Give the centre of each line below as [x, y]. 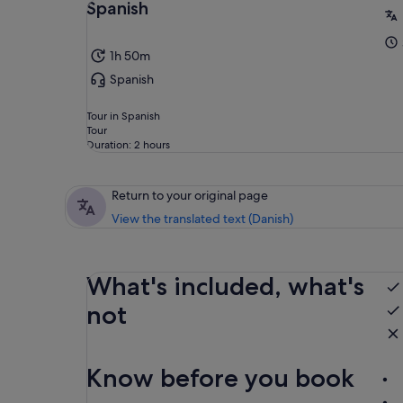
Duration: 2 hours [128, 145]
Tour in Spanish [123, 116]
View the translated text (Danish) [202, 219]
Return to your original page [190, 196]
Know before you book [220, 378]
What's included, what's [225, 287]
